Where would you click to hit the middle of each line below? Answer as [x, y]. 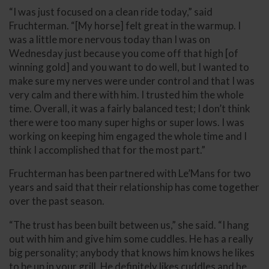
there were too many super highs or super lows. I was [127, 122]
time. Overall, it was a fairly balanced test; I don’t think [130, 108]
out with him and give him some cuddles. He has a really [131, 239]
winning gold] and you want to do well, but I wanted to [129, 67]
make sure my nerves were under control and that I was [132, 80]
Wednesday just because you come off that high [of [124, 53]
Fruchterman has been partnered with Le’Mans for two [130, 174]
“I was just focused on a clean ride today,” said [111, 11]
